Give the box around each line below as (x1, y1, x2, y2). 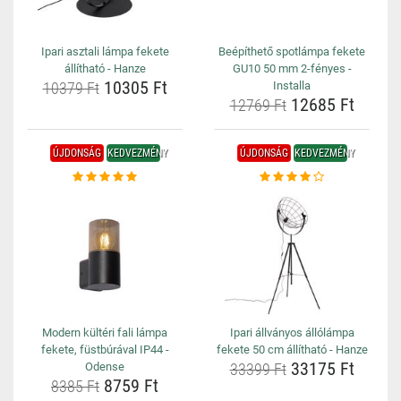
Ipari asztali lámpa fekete (40, 45, 169, 58)
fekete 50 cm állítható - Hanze (216, 343, 368, 356)
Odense (85, 360, 124, 373)
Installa (273, 79, 311, 92)
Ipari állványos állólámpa (229, 326, 354, 339)
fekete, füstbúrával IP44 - (40, 343, 169, 356)
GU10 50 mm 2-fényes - (232, 62, 352, 75)
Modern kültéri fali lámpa (42, 326, 167, 339)
